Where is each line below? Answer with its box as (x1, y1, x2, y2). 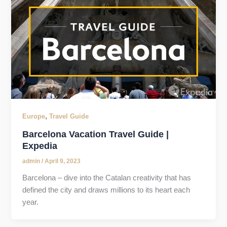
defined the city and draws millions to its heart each (22, 185, 191, 194)
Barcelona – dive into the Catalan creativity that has (22, 173, 192, 182)
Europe (22, 112, 46, 121)
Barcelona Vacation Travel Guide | (22, 128, 169, 139)
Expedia (22, 140, 58, 151)
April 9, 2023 (45, 157, 81, 165)
